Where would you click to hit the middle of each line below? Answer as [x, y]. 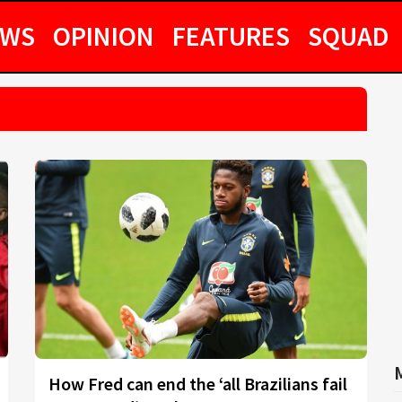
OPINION [104, 36]
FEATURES [231, 36]
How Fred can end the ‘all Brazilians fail [198, 384]
